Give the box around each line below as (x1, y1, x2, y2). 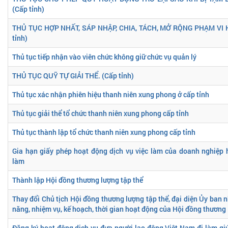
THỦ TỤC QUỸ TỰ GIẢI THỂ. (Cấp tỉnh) (12, 70, 134, 80)
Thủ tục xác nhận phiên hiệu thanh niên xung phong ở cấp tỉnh (12, 89, 209, 99)
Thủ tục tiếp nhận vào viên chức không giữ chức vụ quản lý (12, 51, 196, 62)
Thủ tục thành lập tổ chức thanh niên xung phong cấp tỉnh (12, 127, 195, 137)
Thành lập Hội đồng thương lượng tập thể (12, 175, 143, 185)
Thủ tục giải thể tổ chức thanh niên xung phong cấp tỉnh (12, 108, 189, 118)
